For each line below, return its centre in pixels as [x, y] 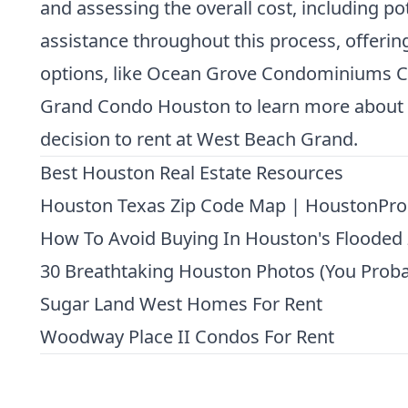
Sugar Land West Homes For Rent [181, 303]
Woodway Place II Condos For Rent [187, 336]
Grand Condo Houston [135, 106]
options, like [93, 73]
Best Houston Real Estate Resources [192, 172]
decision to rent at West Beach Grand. [199, 138]
